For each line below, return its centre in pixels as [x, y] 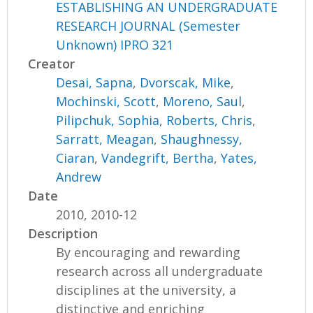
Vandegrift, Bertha [158, 158]
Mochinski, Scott [106, 102]
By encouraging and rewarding [148, 253]
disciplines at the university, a [146, 290]
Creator [52, 64]
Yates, [239, 158]
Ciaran [75, 158]
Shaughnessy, [202, 139]
